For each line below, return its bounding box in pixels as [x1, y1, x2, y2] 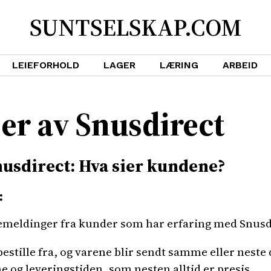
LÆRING [160, 59, 198, 71]
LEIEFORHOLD [12, 59, 79, 71]
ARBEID [223, 59, 258, 71]
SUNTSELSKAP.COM [29, 11, 241, 44]
